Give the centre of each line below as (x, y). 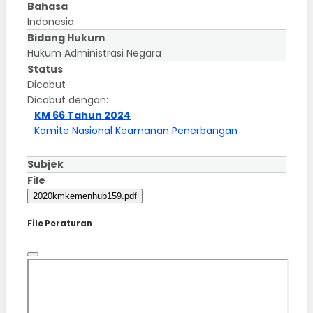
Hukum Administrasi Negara (94, 53)
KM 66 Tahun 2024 (82, 116)
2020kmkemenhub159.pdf (85, 196)
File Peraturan (60, 223)
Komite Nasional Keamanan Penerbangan (136, 131)
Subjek (45, 165)
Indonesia (51, 22)
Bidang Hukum (66, 38)
